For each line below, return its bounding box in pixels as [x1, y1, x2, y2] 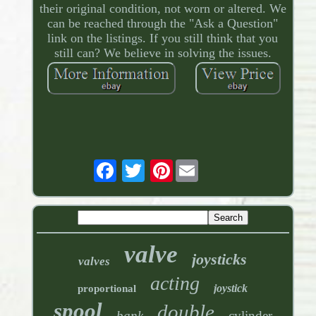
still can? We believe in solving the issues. [54, 45, 272, 60]
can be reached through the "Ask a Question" [47, 16, 279, 30]
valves [78, 254, 111, 268]
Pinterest [172, 157, 217, 172]
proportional [78, 282, 137, 294]
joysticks [192, 250, 248, 268]
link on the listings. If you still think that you [47, 30, 279, 45]
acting [150, 272, 200, 294]
